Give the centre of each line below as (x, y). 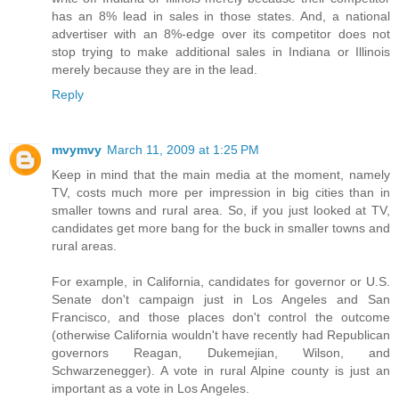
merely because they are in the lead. (155, 69)
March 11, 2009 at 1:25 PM (183, 149)
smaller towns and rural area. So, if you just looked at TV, (221, 210)
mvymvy (77, 149)
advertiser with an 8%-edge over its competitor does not (221, 33)
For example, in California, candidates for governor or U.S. (221, 281)
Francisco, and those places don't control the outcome (221, 317)
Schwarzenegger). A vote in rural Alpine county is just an (221, 370)
